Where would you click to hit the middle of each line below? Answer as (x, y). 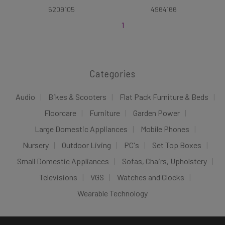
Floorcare (60, 113)
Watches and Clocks (151, 177)
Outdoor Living (86, 145)
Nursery (35, 145)
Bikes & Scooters (77, 97)
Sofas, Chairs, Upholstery (164, 161)
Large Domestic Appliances (81, 129)
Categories (113, 73)
